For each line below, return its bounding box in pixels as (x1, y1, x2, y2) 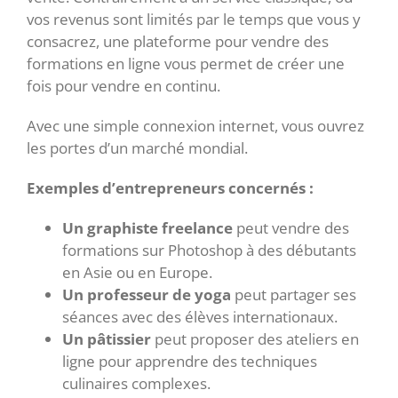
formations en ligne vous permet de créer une (27, 53, 345, 75)
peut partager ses (231, 284, 356, 306)
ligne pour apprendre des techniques (62, 351, 317, 372)
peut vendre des (233, 218, 349, 239)
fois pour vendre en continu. (27, 76, 220, 97)
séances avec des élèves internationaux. (62, 306, 338, 328)
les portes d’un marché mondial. (27, 138, 248, 159)
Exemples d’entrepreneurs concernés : (27, 178, 314, 199)
